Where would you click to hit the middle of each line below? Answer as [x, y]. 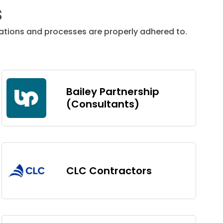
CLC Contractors [109, 170]
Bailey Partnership [113, 92]
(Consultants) [103, 104]
